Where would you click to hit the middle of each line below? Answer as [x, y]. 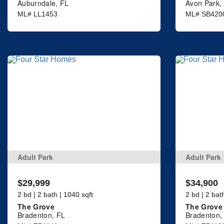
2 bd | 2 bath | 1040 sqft [55, 194]
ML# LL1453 [37, 14]
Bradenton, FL [41, 215]
